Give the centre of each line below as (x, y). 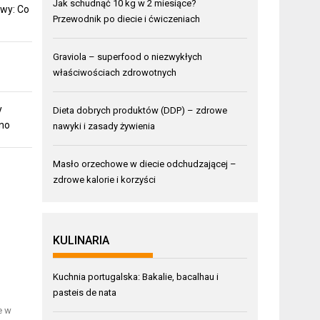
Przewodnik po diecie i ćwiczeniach (127, 19)
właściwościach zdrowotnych (115, 72)
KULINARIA (81, 240)
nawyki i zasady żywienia (104, 126)
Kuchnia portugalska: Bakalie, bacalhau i (136, 276)
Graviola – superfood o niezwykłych (128, 56)
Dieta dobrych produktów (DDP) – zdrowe (140, 110)
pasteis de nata (85, 292)
